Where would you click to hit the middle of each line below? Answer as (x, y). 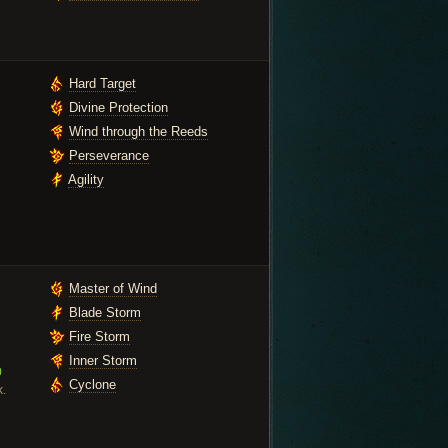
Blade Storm (105, 312)
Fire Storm (99, 336)
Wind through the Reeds (138, 131)
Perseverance (109, 155)
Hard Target (102, 83)
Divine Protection (118, 107)
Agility (86, 179)
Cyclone (92, 384)
